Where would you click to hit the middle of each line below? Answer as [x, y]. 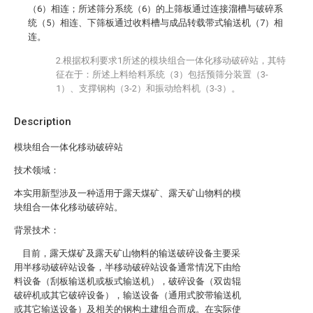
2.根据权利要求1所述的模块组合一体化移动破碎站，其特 [171, 60]
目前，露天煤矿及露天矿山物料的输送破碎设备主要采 [127, 253]
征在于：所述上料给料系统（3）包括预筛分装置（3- [162, 74]
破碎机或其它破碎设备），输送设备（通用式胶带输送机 [128, 295]
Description [43, 122]
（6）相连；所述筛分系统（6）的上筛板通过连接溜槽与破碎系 [155, 9]
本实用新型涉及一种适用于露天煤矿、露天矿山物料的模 [128, 193]
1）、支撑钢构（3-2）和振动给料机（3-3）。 [148, 88]
